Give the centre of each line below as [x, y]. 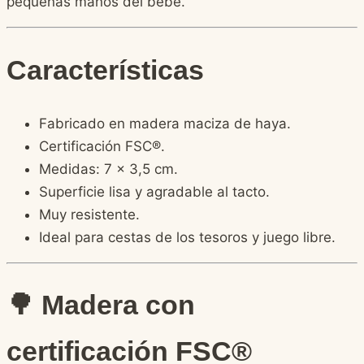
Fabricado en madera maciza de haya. [165, 123]
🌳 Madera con [101, 305]
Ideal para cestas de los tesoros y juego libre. [187, 237]
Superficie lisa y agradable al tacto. [154, 191]
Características [105, 69]
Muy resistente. [89, 214]
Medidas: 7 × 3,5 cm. [108, 169]
